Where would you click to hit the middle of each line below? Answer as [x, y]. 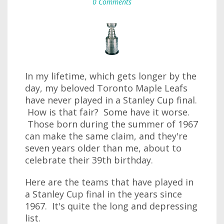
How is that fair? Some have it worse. [107, 112]
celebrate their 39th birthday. [89, 160]
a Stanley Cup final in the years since [103, 194]
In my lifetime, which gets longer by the [111, 76]
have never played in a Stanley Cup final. [111, 100]
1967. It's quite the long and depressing [111, 206]
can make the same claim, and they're [106, 136]
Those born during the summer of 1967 [111, 124]
